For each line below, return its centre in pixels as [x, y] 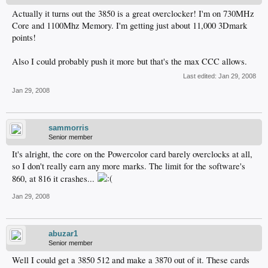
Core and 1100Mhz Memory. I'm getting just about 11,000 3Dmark [130, 26]
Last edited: [201, 76]
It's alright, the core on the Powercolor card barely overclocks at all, [132, 154]
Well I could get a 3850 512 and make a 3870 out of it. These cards [131, 260]
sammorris [68, 128]
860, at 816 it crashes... [54, 179]
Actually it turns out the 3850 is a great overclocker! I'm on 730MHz [133, 14]
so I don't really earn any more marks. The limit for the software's [129, 166]
